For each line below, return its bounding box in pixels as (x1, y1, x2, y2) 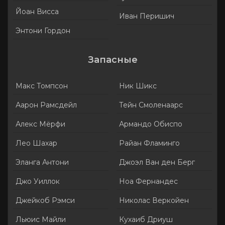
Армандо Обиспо (119, 120, 182, 129)
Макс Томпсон (16, 81, 68, 91)
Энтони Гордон (16, 26, 70, 36)
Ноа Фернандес (119, 177, 178, 186)
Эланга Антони (16, 158, 69, 167)
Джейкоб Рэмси (16, 196, 75, 205)
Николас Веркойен (119, 196, 189, 205)
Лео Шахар (16, 139, 57, 148)
